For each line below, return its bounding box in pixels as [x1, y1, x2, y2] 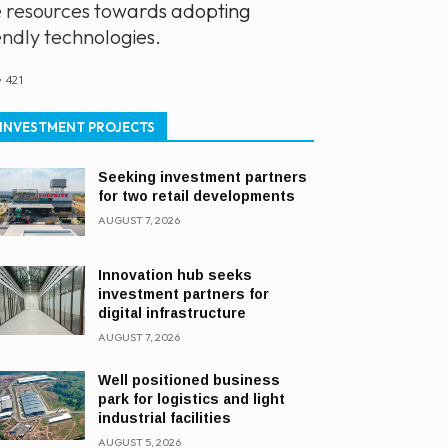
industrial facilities [98, 410, 232, 427]
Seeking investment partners [98, 168, 308, 185]
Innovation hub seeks [98, 267, 253, 284]
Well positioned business [98, 372, 281, 389]
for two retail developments [98, 187, 296, 204]
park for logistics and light [98, 391, 286, 408]
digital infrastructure [98, 305, 247, 322]
